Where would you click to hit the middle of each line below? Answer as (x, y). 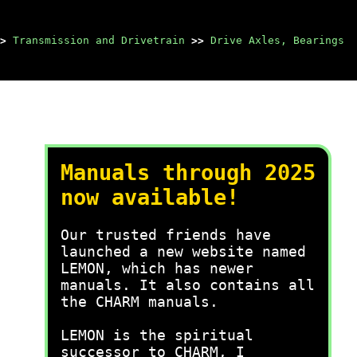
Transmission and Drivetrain (99, 40)
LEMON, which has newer (157, 268)
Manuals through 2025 (188, 173)
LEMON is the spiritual (157, 335)
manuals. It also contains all (188, 285)
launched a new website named (183, 251)
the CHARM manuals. (139, 302)
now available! (150, 197)
